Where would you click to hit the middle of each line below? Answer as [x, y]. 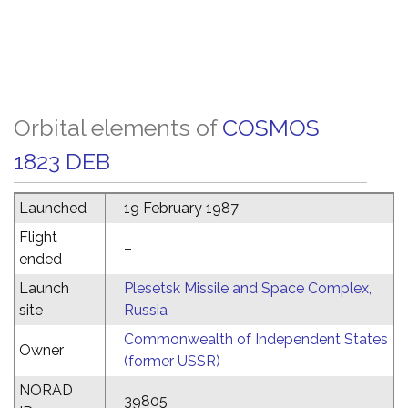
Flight [38, 237]
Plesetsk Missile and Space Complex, [248, 288]
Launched [53, 208]
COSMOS [271, 127]
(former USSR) [172, 361]
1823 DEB [62, 161]
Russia [146, 310]
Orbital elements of [118, 127]
